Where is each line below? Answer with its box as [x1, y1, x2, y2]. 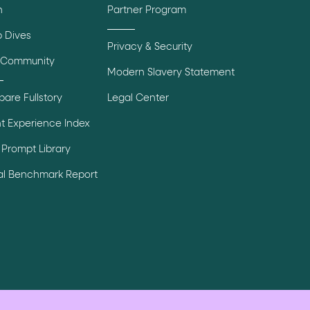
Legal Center [107, 93, 169, 104]
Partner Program [107, 6, 186, 16]
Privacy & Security [107, 42, 192, 53]
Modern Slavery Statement [107, 68, 235, 78]
